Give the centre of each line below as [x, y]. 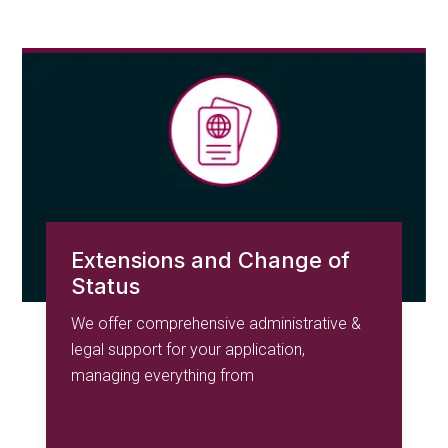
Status [106, 286]
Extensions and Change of [211, 260]
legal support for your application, [188, 350]
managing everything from [163, 376]
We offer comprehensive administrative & [216, 324]
